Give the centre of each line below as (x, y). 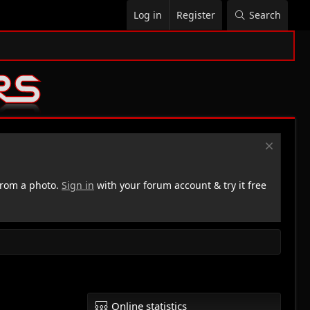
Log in (148, 15)
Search (265, 15)
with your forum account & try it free (180, 185)
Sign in (78, 185)
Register (196, 15)
